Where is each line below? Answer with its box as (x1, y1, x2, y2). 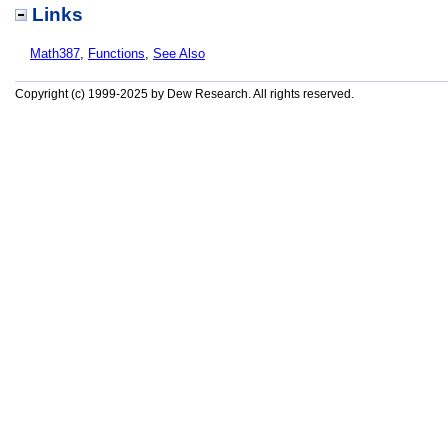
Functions (88, 46, 145, 61)
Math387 (30, 46, 80, 61)
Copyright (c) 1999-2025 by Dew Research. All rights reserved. (15, 87, 354, 101)
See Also (153, 46, 205, 61)
